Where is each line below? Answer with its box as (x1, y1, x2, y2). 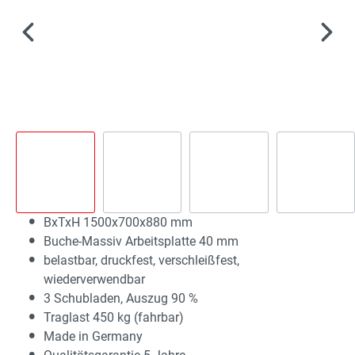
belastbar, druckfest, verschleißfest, (44, 252, 239, 268)
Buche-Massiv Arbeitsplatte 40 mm (44, 233, 239, 249)
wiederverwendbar (44, 271, 145, 287)
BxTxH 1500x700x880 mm (44, 214, 193, 230)
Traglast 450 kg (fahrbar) (44, 309, 184, 325)
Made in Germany (44, 328, 143, 344)
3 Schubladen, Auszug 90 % (44, 290, 198, 306)
